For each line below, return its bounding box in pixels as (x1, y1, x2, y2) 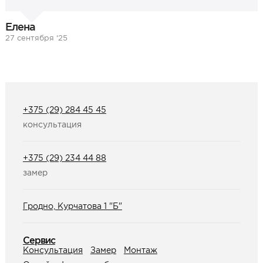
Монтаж (123, 245, 157, 255)
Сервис (22, 234, 55, 245)
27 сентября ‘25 (5, 33, 68, 42)
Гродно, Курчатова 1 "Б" (22, 201, 122, 211)
